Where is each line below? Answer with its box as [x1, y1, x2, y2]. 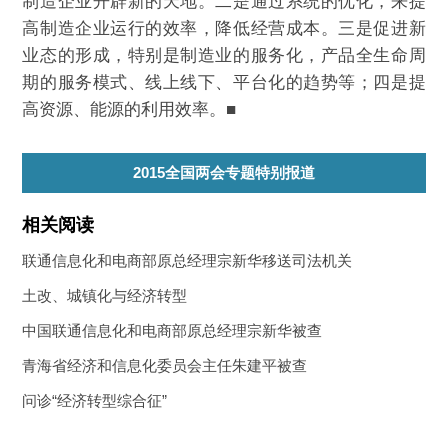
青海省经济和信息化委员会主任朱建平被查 [22, 357, 308, 374]
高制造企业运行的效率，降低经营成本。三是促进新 [22, 19, 426, 38]
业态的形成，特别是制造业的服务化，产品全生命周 [22, 46, 426, 65]
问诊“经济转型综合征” [22, 392, 168, 409]
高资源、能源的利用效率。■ [22, 100, 237, 119]
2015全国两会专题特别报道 [133, 164, 315, 181]
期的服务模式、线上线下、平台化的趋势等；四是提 [22, 73, 426, 92]
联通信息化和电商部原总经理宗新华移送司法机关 [22, 252, 353, 269]
